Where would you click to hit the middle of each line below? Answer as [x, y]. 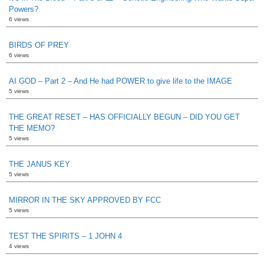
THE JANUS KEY [39, 164]
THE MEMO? [32, 128]
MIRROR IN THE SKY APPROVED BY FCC [85, 200]
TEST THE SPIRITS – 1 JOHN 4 [65, 236]
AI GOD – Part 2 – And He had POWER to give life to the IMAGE [121, 81]
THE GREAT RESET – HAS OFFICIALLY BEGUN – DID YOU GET [124, 117]
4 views [19, 246]
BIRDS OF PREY [39, 45]
